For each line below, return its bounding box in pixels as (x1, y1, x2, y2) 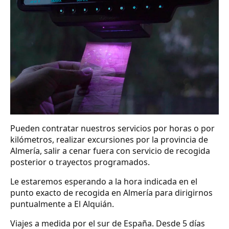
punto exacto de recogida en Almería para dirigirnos (10, 187, 213, 198)
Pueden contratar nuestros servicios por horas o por (10, 122, 215, 134)
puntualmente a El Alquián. (10, 198, 114, 210)
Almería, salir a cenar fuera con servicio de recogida (10, 145, 210, 156)
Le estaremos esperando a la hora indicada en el (10, 175, 197, 187)
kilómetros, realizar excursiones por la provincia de (10, 133, 208, 145)
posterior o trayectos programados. (10, 156, 150, 168)
